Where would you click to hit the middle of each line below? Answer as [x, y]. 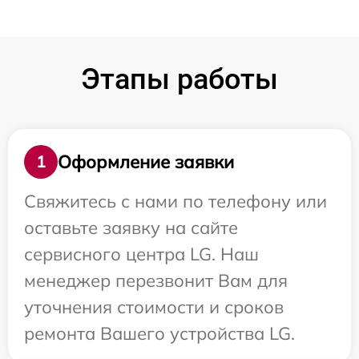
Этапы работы [179, 79]
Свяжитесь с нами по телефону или [175, 201]
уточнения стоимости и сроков [154, 307]
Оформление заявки [146, 161]
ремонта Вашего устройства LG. [159, 333]
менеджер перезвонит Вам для [156, 280]
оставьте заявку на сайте [131, 228]
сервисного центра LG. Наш [141, 254]
